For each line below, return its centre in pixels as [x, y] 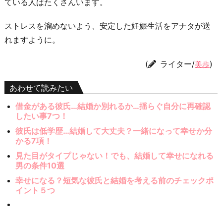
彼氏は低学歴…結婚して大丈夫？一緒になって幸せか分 [114, 131]
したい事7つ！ [42, 116]
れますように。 [32, 40]
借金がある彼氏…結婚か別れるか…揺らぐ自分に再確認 [113, 106]
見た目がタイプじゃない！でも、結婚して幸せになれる [115, 156]
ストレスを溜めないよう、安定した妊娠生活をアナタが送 [108, 26]
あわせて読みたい [41, 88]
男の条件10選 [40, 166]
